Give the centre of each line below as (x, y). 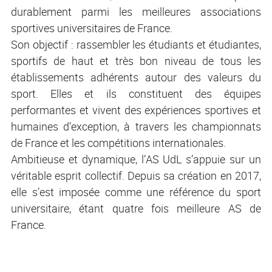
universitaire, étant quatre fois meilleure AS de (136, 208)
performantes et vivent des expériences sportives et (136, 110)
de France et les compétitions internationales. (118, 143)
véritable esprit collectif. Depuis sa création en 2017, (136, 175)
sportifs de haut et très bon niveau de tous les (136, 61)
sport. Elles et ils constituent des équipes (136, 93)
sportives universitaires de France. (92, 28)
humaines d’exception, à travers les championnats (136, 126)
